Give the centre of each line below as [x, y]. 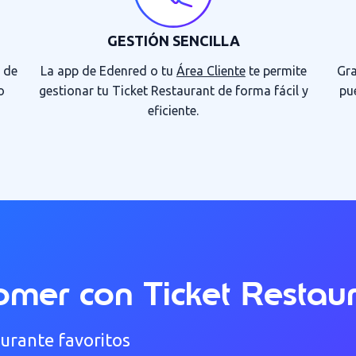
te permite [276, 70]
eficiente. [174, 110]
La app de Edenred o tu [108, 70]
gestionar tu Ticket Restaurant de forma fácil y [173, 90]
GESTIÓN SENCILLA [173, 40]
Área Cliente [211, 70]
